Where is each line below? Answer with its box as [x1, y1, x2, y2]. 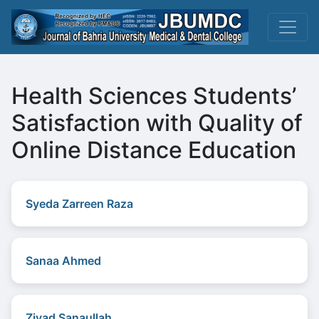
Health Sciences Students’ [11, 82, 296, 110]
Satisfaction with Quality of [11, 109, 303, 137]
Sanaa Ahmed [26, 253, 101, 268]
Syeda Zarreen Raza [26, 197, 133, 211]
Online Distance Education [11, 136, 296, 164]
